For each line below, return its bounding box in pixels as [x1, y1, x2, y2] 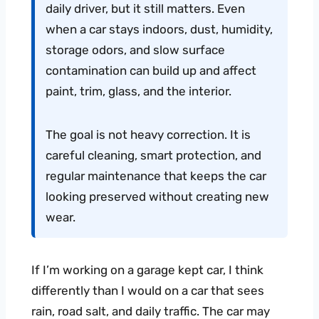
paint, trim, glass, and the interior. [46, 83, 231, 98]
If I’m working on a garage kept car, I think [31, 262, 263, 277]
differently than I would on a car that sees [31, 283, 264, 298]
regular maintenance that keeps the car [46, 168, 266, 183]
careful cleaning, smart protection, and [46, 147, 261, 162]
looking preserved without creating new [46, 189, 269, 204]
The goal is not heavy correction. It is [46, 127, 251, 142]
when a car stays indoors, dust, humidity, [46, 21, 273, 36]
